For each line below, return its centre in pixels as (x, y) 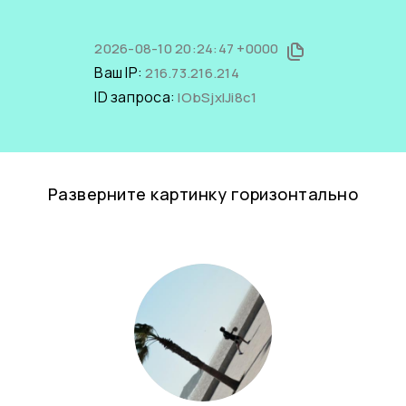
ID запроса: (136, 97)
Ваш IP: (120, 72)
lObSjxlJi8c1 (217, 97)
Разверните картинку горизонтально (203, 194)
